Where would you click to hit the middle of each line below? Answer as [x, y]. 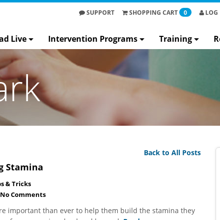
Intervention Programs [93, 39]
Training [176, 39]
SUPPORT [100, 12]
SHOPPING [146, 12]
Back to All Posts [172, 152]
